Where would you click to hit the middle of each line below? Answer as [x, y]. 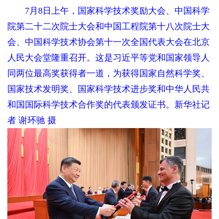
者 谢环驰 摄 [32, 120]
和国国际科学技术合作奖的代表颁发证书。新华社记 [108, 105]
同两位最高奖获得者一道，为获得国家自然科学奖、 [108, 74]
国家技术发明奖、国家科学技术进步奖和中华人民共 [108, 89]
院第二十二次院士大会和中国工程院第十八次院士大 [108, 27]
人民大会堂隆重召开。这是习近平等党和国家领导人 [108, 58]
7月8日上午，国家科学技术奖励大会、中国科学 [108, 11]
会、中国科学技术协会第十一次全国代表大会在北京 [108, 42]
